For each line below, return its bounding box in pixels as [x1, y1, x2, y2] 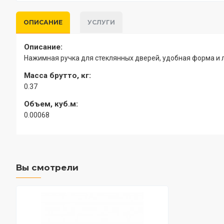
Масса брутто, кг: [24, 71, 91, 80]
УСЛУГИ [87, 18, 115, 26]
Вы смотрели [16, 162, 78, 173]
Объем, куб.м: [24, 99, 78, 108]
